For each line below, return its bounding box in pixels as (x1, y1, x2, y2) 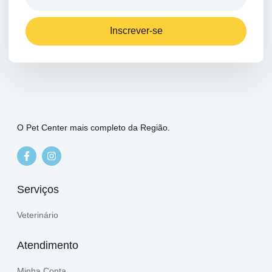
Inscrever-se (109, 25, 163, 36)
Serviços (17, 183, 59, 195)
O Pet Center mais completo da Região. (17, 122, 170, 132)
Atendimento (17, 239, 78, 251)
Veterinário (17, 209, 58, 220)
